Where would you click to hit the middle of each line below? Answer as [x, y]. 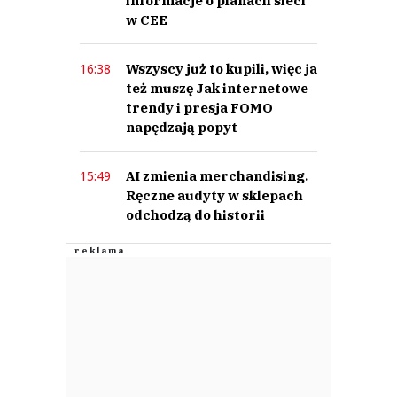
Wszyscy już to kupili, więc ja [222, 68]
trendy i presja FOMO [199, 107]
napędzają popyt [182, 127]
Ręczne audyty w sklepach [214, 195]
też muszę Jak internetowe [217, 88]
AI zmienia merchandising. [217, 175]
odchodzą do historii [195, 214]
